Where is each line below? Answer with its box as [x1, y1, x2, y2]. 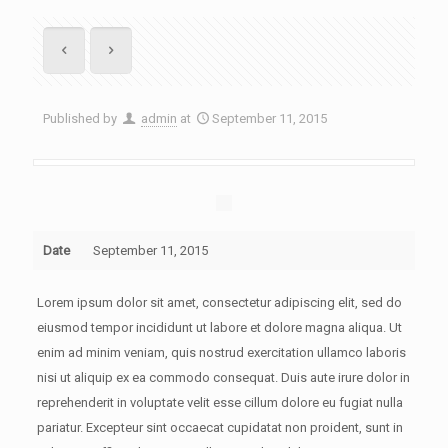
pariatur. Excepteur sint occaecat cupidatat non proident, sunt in [36, 420, 403, 435]
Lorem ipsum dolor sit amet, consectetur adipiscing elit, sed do [36, 295, 402, 310]
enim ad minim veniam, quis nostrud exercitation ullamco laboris [36, 345, 406, 360]
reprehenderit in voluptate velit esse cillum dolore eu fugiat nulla [36, 395, 403, 410]
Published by [43, 111, 120, 126]
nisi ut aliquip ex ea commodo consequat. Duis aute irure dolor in [36, 370, 410, 385]
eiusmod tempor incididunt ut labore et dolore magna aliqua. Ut [36, 320, 402, 335]
